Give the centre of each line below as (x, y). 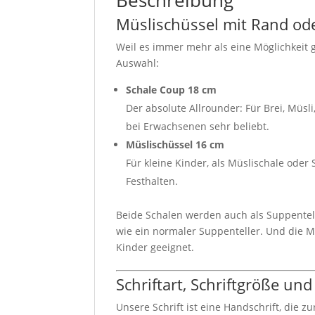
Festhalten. (152, 181)
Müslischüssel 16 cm (175, 144)
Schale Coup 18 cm (172, 89)
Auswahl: (138, 63)
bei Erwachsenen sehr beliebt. (198, 126)
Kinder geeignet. (155, 247)
